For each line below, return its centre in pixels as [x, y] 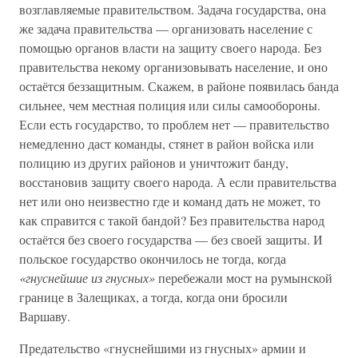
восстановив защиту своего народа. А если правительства [178, 182]
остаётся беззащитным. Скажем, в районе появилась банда [179, 86]
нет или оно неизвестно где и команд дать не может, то [170, 201]
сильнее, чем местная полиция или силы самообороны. [170, 105]
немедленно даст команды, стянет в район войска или [167, 143]
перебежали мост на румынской [244, 278]
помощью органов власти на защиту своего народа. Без [170, 48]
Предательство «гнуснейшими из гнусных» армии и [163, 348]
